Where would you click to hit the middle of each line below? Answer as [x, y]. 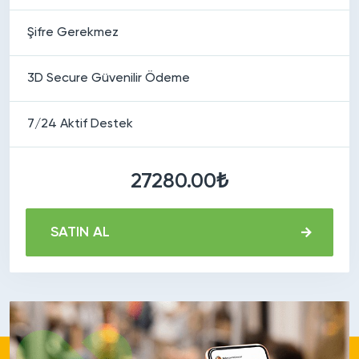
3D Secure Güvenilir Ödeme [109, 78]
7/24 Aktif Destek [80, 124]
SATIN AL [80, 232]
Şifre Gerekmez [73, 32]
